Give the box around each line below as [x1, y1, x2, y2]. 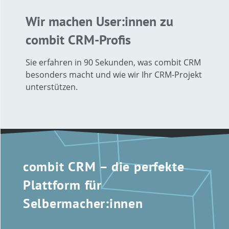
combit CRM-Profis [26, 31, 131, 48]
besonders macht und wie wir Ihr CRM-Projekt [26, 68, 202, 80]
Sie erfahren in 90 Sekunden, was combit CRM [26, 56, 201, 68]
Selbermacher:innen [22, 194, 143, 212]
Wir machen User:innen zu [26, 12, 173, 30]
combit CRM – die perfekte [22, 157, 185, 175]
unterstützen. [26, 81, 78, 93]
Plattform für [22, 176, 102, 193]
